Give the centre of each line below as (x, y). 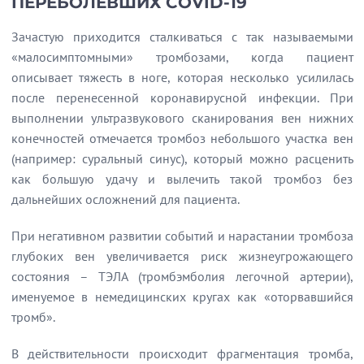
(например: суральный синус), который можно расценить (182, 158)
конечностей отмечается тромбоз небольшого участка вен (182, 138)
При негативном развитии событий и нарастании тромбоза (182, 236)
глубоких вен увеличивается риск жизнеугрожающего (182, 256)
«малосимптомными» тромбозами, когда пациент (182, 57)
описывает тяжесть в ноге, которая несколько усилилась (182, 77)
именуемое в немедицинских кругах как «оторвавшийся (182, 297)
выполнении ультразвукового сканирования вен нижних (182, 118)
